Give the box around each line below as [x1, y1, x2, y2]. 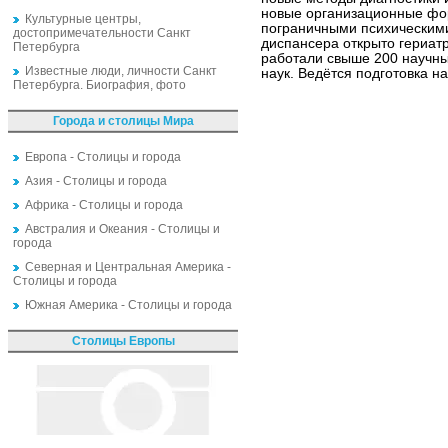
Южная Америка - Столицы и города [25, 298, 232, 312]
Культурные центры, [25, 12, 141, 26]
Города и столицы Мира [52, 114, 194, 128]
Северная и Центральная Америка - [25, 260, 231, 274]
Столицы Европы [71, 334, 175, 348]
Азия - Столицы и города [25, 174, 167, 188]
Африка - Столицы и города [25, 198, 183, 212]
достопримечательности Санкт [13, 26, 191, 40]
